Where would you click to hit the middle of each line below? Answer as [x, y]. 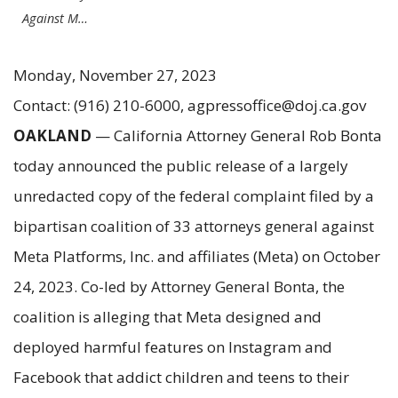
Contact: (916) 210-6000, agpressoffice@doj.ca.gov [190, 105]
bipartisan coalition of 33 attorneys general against [194, 226]
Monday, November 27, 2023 [115, 75]
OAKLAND [52, 135]
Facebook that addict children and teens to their [181, 377]
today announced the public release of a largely [181, 165]
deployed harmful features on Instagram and [173, 346]
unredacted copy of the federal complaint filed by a [194, 195]
